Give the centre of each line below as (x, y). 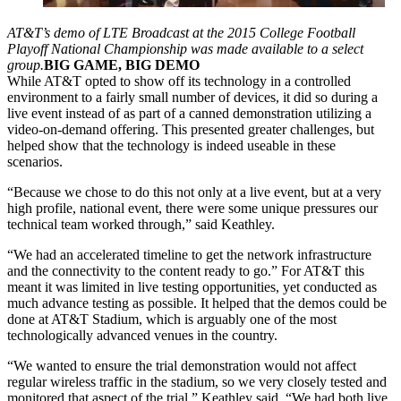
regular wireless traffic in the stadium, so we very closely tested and (197, 381)
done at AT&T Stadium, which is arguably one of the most (172, 319)
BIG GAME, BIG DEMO (122, 64)
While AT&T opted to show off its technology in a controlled (179, 81)
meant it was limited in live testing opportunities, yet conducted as (192, 286)
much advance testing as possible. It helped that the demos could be (197, 303)
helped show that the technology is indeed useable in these (171, 145)
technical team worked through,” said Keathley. (141, 224)
